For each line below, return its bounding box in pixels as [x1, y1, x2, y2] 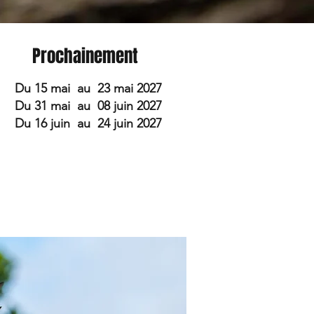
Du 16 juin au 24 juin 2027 [15, 116, 162, 131]
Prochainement [32, 43, 142, 69]
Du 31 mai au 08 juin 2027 [15, 98, 162, 114]
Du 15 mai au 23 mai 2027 [15, 81, 162, 96]
